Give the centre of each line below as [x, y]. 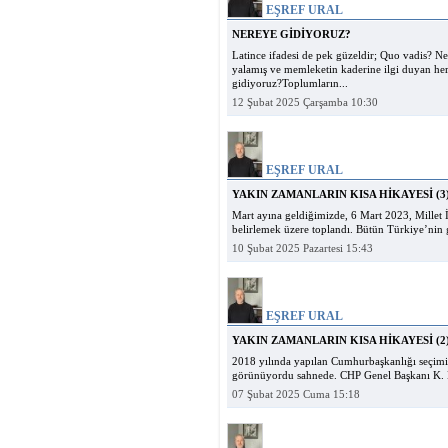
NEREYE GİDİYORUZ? [291, 34]
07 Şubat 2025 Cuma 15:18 [296, 394]
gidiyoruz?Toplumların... [290, 83]
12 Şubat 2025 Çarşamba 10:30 [305, 102]
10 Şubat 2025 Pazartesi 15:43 [302, 248]
